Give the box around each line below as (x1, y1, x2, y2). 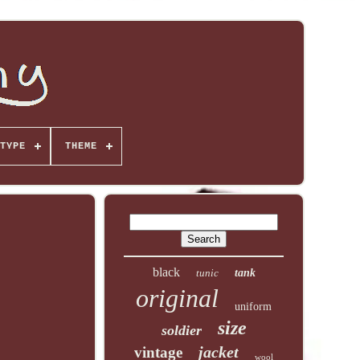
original (136, 284, 219, 313)
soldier (161, 322, 202, 338)
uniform (235, 301, 272, 313)
